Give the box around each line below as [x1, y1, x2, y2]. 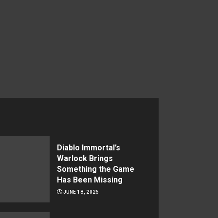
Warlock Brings [56, 154, 113, 163]
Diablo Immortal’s [56, 143, 120, 152]
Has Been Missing [56, 175, 123, 184]
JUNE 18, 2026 [63, 189, 99, 195]
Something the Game [56, 164, 134, 174]
